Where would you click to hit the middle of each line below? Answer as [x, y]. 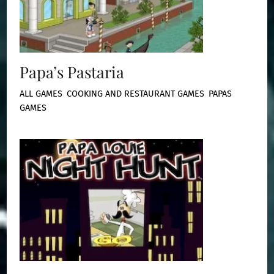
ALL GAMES [41, 94]
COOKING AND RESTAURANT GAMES [136, 94]
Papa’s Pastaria [72, 71]
